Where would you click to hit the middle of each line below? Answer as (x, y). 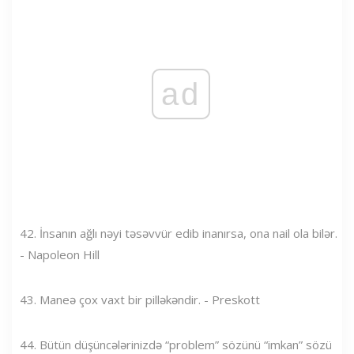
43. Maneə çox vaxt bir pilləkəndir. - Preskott (140, 299)
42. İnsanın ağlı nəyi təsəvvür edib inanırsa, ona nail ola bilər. (179, 233)
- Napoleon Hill (60, 254)
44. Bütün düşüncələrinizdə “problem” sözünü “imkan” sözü (176, 344)
